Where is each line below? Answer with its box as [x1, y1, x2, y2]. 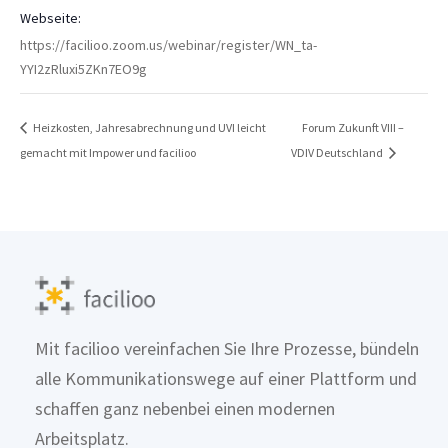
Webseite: [20, 9, 81, 28]
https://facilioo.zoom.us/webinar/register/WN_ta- [20, 36, 317, 55]
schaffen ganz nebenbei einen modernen [35, 397, 336, 421]
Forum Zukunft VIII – [301, 119, 404, 135]
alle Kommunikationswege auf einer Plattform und [35, 367, 418, 391]
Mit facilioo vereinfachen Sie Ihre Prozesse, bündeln [35, 337, 420, 361]
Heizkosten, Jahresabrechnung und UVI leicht [31, 119, 266, 135]
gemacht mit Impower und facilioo [20, 144, 196, 160]
